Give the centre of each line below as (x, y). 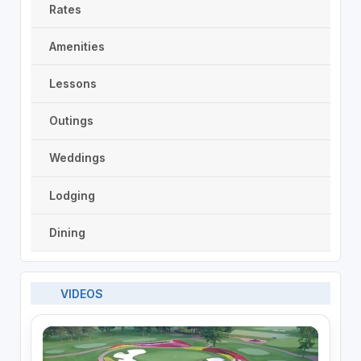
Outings (71, 121)
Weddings (77, 158)
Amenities (77, 46)
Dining (67, 232)
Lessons (73, 83)
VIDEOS (82, 293)
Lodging (72, 195)
